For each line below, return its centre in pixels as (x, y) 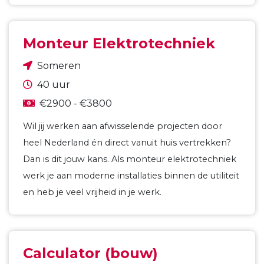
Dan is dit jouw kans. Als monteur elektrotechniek (130, 159)
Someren (59, 66)
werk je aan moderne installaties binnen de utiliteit (131, 176)
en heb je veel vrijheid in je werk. (92, 192)
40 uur (54, 85)
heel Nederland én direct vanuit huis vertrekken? (127, 143)
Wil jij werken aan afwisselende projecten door (123, 126)
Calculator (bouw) (90, 253)
